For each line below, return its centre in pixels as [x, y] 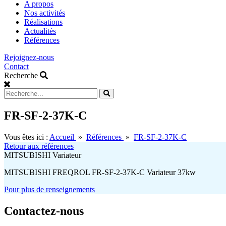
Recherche [21, 76]
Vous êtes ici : [27, 137]
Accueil [63, 137]
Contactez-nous [44, 211]
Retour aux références [39, 146]
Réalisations [43, 22]
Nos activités [45, 13]
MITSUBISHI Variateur [43, 155]
